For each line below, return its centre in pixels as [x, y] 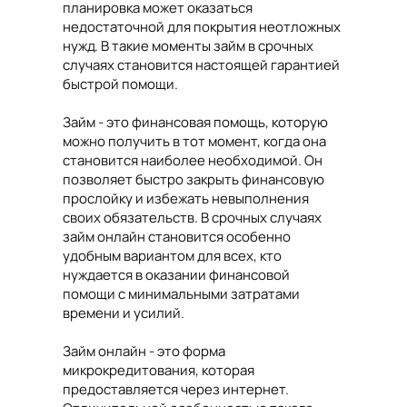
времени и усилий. [124, 313]
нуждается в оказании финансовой [176, 275]
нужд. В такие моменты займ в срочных [188, 46]
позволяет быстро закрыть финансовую [194, 180]
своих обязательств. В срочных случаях [192, 218]
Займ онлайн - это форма [144, 352]
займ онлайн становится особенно [177, 237]
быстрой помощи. [120, 84]
